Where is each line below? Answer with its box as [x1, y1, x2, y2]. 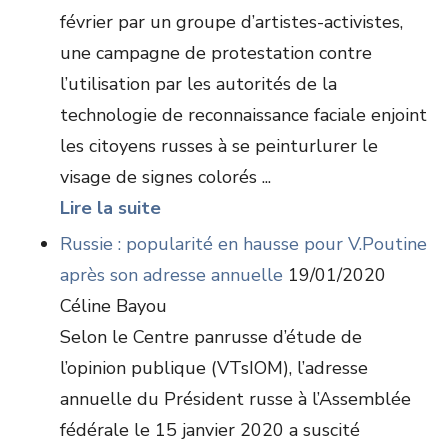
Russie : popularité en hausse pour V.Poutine [60, 232, 427, 256]
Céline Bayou [60, 294, 167, 318]
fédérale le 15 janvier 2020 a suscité [60, 418, 360, 442]
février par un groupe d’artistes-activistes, [60, 10, 403, 34]
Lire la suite [60, 196, 161, 220]
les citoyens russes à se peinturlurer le [60, 134, 378, 158]
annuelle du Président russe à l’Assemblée [60, 387, 411, 411]
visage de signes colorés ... [60, 165, 271, 189]
